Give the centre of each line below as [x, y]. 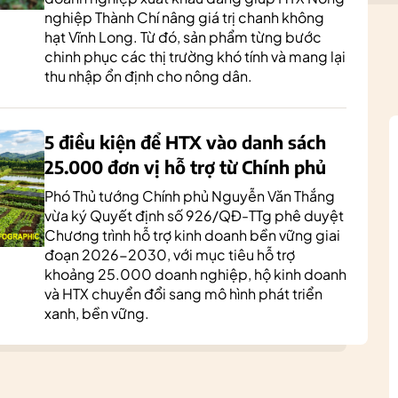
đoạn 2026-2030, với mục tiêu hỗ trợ [170, 255]
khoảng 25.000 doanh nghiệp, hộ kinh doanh [195, 274]
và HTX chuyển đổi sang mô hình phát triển [183, 294]
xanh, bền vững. [97, 313]
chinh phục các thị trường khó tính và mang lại [195, 56]
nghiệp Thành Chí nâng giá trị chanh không [184, 17]
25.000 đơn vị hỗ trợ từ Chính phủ [185, 167]
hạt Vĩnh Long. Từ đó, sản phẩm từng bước [183, 37]
